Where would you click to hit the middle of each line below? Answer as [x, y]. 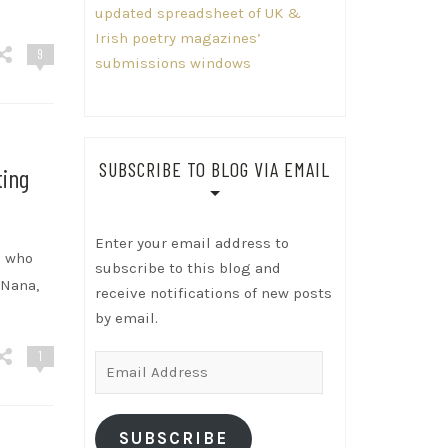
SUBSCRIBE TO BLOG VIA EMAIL [215, 168]
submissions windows [172, 62]
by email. [126, 317]
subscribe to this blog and [187, 267]
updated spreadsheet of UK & [197, 12]
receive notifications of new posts [213, 292]
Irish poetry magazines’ [177, 37]
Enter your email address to [191, 242]
